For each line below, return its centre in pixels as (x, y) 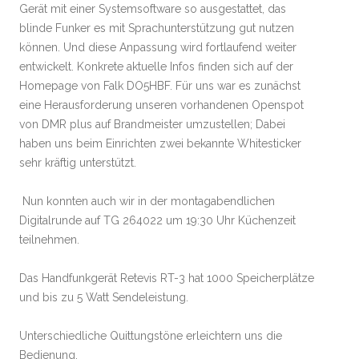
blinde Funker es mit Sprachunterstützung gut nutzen (157, 28)
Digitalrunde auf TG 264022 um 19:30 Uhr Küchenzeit (157, 220)
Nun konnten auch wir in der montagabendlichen (147, 201)
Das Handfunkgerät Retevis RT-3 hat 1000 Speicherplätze (167, 278)
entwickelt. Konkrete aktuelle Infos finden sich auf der (156, 67)
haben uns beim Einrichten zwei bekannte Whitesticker (160, 143)
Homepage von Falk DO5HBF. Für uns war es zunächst (160, 86)
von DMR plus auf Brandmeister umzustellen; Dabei (152, 124)
